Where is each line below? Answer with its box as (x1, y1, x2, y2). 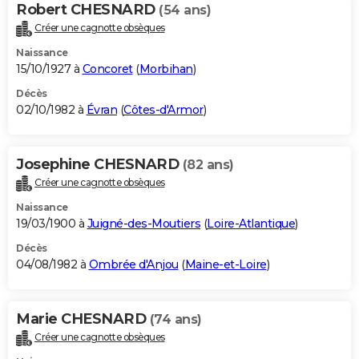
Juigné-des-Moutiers (87, 216, 200, 231)
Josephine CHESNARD (16, 155, 183, 174)
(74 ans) (149, 311, 202, 327)
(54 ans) (159, 2, 211, 18)
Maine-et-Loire (184, 256, 267, 272)
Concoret (82, 62, 133, 77)
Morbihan (139, 62, 193, 77)
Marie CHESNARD (16, 309, 150, 328)
